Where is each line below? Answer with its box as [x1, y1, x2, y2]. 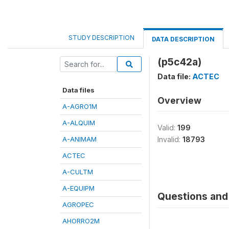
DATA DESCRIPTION [152, 35, 215, 43]
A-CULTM [62, 168, 93, 176]
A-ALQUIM [62, 119, 95, 127]
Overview [157, 95, 201, 106]
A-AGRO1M [62, 102, 97, 110]
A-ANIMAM [62, 135, 97, 143]
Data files [62, 86, 95, 94]
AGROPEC [62, 200, 94, 209]
